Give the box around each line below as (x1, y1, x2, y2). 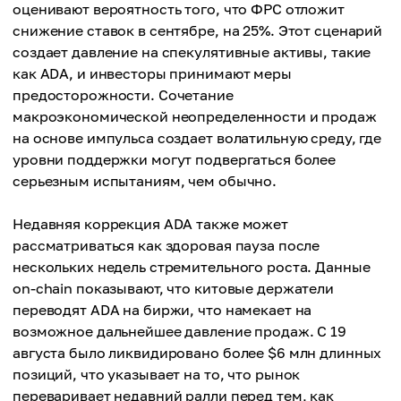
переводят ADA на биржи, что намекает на (13, 301, 312, 319)
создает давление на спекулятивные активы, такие (13, 43, 371, 61)
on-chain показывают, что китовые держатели (13, 279, 334, 297)
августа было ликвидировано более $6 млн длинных (13, 344, 382, 362)
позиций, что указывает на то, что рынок (13, 365, 301, 383)
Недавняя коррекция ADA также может (13, 215, 288, 233)
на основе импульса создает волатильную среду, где (13, 129, 382, 147)
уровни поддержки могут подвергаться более (13, 150, 337, 168)
